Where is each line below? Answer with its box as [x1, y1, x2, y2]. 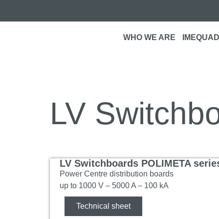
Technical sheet [76, 202, 131, 210]
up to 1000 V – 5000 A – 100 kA [60, 181, 169, 190]
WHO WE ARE [123, 33, 175, 42]
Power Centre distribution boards [60, 170, 174, 178]
